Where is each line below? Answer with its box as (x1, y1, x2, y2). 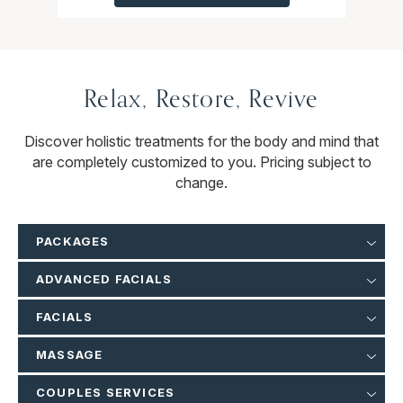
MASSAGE (36, 347, 103, 363)
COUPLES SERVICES (36, 385, 175, 400)
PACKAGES (36, 234, 110, 249)
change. (175, 174, 228, 193)
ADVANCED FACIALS (36, 272, 173, 287)
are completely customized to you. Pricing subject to (31, 153, 372, 172)
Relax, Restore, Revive (84, 83, 319, 114)
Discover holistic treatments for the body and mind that (24, 132, 379, 151)
